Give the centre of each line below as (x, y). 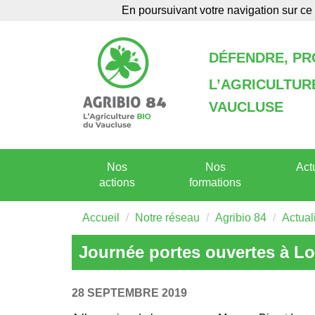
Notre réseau (167, 218)
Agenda (114, 13)
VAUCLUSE (246, 107)
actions (117, 182)
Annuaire (224, 13)
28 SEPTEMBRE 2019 (129, 293)
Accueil (101, 218)
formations (216, 182)
